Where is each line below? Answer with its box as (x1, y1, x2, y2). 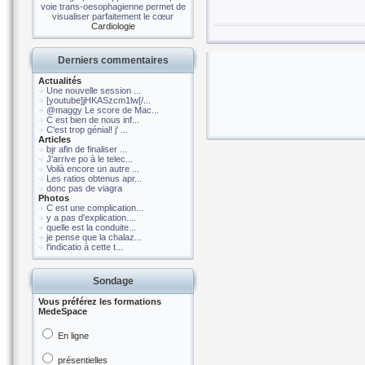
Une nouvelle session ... (46, 86, 141, 95)
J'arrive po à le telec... (46, 154, 133, 164)
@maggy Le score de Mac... (46, 105, 159, 115)
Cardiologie (90, 21, 135, 31)
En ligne (55, 331, 89, 341)
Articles (38, 134, 71, 144)
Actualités (38, 76, 81, 86)
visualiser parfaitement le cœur (52, 11, 174, 21)
